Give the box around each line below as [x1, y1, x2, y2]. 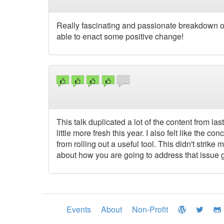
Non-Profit [132, 203, 168, 215]
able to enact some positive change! [56, 30, 183, 42]
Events [66, 203, 91, 215]
